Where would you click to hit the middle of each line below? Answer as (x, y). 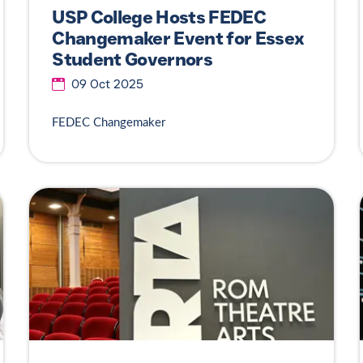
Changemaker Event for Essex (178, 39)
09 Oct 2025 (108, 84)
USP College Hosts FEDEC (159, 18)
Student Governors (132, 60)
